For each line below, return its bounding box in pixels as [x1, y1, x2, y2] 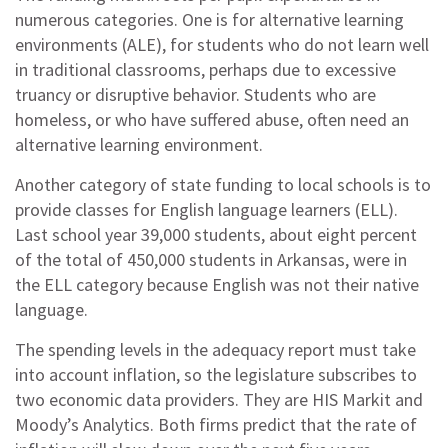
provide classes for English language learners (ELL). [15, 198, 398, 221]
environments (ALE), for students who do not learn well [15, 33, 429, 56]
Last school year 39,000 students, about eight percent [15, 223, 417, 246]
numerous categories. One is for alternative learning [15, 8, 404, 31]
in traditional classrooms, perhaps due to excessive [15, 58, 396, 81]
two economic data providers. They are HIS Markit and [15, 388, 423, 411]
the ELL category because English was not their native [15, 273, 419, 296]
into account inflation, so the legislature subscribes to [15, 363, 417, 386]
